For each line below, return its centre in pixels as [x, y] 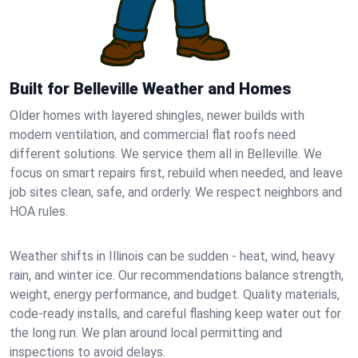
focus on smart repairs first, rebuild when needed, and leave [176, 173]
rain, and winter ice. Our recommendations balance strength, [177, 275]
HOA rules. [39, 211]
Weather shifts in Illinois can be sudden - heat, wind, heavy [172, 256]
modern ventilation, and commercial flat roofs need [153, 135]
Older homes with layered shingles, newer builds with [157, 115]
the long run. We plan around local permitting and [146, 333]
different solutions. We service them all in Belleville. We [166, 154]
